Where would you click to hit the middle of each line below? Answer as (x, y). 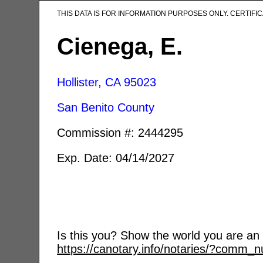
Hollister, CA (89, 82)
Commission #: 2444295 (120, 132)
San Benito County (106, 107)
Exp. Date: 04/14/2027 (116, 158)
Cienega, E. (120, 46)
